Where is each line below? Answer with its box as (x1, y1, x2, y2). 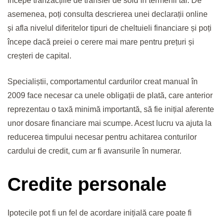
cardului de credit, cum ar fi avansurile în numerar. (7, 147, 181, 156)
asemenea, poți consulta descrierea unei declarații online (7, 10, 208, 19)
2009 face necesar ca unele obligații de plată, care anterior (7, 91, 213, 100)
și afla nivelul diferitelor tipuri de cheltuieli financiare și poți (7, 24, 212, 33)
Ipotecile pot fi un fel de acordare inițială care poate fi (7, 208, 192, 217)
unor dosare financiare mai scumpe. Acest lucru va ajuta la (7, 119, 212, 128)
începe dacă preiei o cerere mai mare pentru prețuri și (7, 38, 194, 47)
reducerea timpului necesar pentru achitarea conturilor (7, 133, 197, 142)
